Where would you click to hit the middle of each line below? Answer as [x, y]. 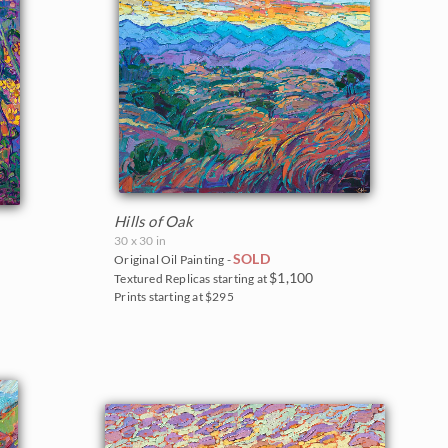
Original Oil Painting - [173, 259]
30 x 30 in [140, 240]
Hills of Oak [154, 220]
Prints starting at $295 [174, 296]
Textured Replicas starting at [192, 278]
